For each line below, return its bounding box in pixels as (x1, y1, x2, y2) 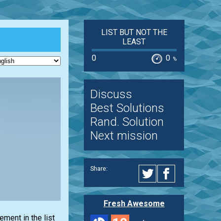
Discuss (90, 87, 132, 102)
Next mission (90, 129, 158, 143)
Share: (90, 164, 108, 172)
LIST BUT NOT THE (101, 28, 167, 37)
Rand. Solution (90, 115, 164, 129)
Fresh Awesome (103, 198, 165, 208)
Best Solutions (90, 101, 164, 115)
